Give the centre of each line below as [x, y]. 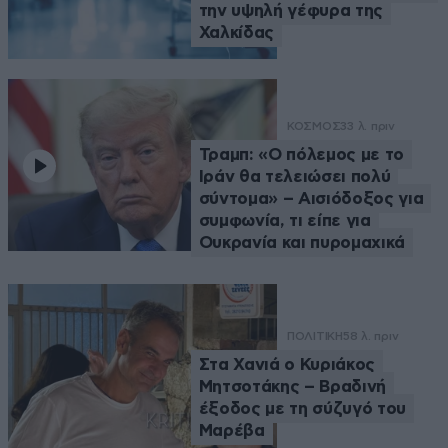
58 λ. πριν [370, 335]
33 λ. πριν [367, 125]
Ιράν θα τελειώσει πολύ [294, 176]
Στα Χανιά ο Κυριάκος [286, 364]
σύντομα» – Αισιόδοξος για [311, 198]
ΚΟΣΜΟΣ [313, 125]
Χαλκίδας [236, 33]
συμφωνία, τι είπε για [284, 220]
